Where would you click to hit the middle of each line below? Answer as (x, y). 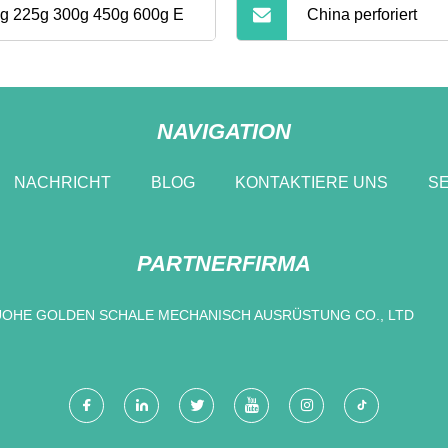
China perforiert (362, 15)
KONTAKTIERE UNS (311, 182)
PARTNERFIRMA (224, 263)
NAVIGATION (224, 131)
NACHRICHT (62, 182)
